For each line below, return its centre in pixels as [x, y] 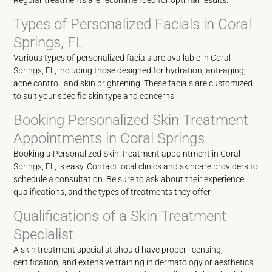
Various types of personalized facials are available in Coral [122, 58]
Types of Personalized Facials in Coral [133, 24]
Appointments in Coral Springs [109, 138]
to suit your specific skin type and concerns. [95, 96]
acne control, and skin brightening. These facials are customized [133, 83]
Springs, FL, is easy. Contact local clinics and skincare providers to [136, 166]
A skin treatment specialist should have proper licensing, [118, 250]
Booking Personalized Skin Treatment [131, 120]
